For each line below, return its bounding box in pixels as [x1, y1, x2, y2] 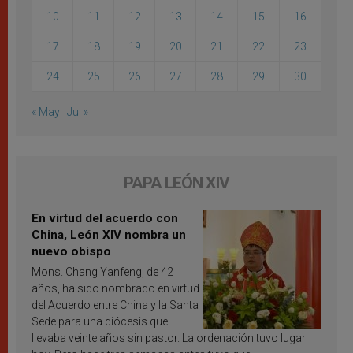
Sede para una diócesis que [32, 315, 168, 329]
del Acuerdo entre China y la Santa [32, 299, 199, 312]
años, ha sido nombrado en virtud [32, 282, 199, 295]
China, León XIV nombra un [32, 228, 186, 243]
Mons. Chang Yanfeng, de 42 [32, 266, 173, 279]
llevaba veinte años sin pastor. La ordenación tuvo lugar [32, 332, 306, 345]
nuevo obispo [32, 244, 111, 259]
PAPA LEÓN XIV [124, 173, 229, 193]
